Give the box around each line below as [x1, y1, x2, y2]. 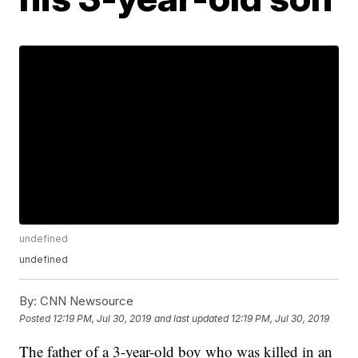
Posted [19, 312, 54, 324]
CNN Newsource [37, 293, 134, 309]
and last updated [154, 312, 229, 324]
